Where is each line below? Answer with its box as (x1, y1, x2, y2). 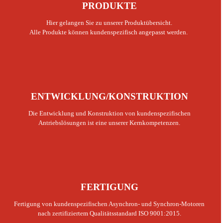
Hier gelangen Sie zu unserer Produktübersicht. (46, 18, 173, 26)
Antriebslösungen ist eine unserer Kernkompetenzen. (38, 118, 181, 126)
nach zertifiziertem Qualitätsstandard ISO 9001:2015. (37, 209, 181, 217)
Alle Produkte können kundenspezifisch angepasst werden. (29, 28, 188, 36)
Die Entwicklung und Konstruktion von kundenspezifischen (28, 109, 191, 117)
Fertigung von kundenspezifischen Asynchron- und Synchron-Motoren (14, 200, 205, 208)
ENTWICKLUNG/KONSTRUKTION (30, 91, 188, 102)
